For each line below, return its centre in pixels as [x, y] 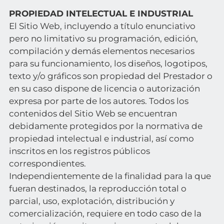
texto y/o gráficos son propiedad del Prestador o [110, 76]
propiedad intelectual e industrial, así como [101, 138]
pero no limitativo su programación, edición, [103, 38]
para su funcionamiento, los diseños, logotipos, [108, 63]
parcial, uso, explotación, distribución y [91, 201]
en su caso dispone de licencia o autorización [104, 88]
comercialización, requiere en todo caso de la [105, 213]
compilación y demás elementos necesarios [101, 51]
